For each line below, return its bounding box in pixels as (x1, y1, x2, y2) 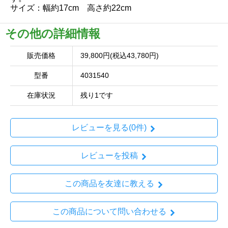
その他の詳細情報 (5, 26, 100, 40)
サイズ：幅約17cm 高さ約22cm (10, 3, 131, 12)
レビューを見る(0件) (72, 123, 147, 132)
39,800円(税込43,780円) (80, 51, 159, 60)
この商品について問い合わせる (52, 207, 166, 216)
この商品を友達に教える (64, 179, 154, 188)
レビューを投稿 (80, 151, 138, 160)
